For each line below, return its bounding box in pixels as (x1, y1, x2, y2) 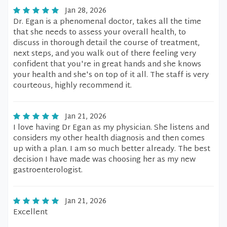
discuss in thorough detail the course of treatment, (13, 36, 200, 50)
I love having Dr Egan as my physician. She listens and (13, 121, 209, 135)
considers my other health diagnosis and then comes (13, 132, 205, 145)
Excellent (13, 206, 48, 219)
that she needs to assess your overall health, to (13, 26, 186, 40)
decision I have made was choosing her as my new (13, 153, 196, 167)
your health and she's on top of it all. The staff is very (13, 68, 209, 82)
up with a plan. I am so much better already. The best (13, 142, 210, 156)
